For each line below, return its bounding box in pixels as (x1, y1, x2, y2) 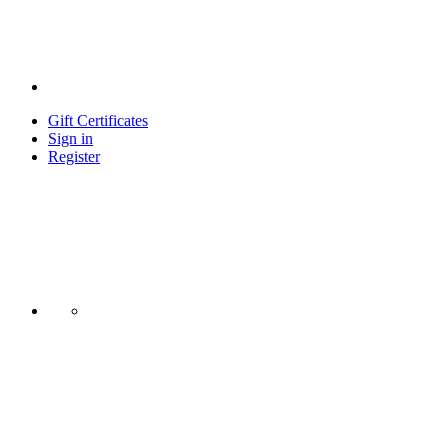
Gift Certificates (48, 112, 148, 129)
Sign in (48, 130, 93, 147)
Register (48, 148, 100, 165)
